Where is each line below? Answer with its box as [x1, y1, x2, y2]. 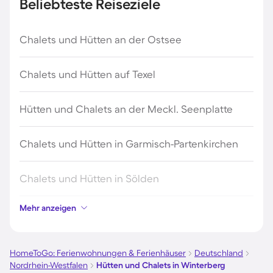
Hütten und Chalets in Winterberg [96, 260, 225, 271]
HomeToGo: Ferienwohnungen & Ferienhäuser [10, 248, 186, 258]
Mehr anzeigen [19, 203, 76, 213]
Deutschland [194, 248, 243, 258]
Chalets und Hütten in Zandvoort [19, 207, 175, 219]
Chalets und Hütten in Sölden [19, 172, 159, 185]
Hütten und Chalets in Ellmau [19, 242, 157, 254]
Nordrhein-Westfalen [10, 260, 88, 271]
